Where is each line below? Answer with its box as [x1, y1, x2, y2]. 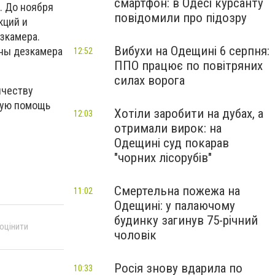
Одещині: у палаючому [114, 198, 235, 213]
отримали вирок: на [114, 121, 222, 136]
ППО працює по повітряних [114, 58, 263, 73]
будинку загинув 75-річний [114, 213, 258, 228]
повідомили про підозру [114, 10, 247, 25]
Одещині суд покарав [114, 136, 229, 150]
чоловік [114, 228, 157, 242]
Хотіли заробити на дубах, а [114, 106, 263, 121]
